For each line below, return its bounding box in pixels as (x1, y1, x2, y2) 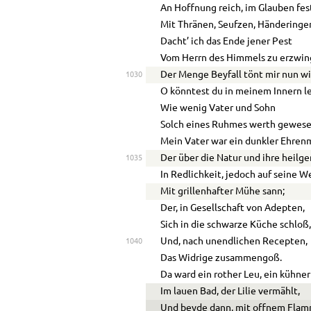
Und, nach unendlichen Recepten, (160, 237, 308, 247)
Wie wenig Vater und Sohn (160, 103, 276, 114)
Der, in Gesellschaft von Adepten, (160, 203, 305, 214)
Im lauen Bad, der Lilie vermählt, (160, 287, 301, 297)
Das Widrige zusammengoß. (160, 253, 283, 264)
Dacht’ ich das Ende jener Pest (160, 37, 293, 47)
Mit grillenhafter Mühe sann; (160, 187, 285, 197)
